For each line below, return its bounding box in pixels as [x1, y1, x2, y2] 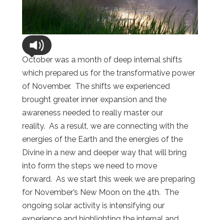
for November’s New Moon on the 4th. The [22, 187, 179, 197]
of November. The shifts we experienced [22, 81, 170, 91]
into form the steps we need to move [22, 161, 157, 170]
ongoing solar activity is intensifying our [22, 200, 165, 210]
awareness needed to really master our [22, 108, 163, 117]
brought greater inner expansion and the [22, 94, 166, 104]
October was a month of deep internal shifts [22, 55, 182, 64]
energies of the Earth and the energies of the [22, 134, 183, 144]
